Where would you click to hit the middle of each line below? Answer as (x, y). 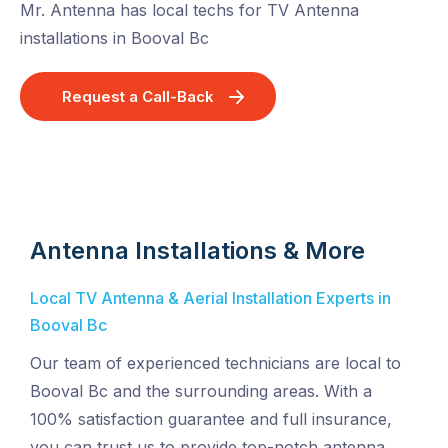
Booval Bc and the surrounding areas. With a (201, 391)
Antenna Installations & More (197, 251)
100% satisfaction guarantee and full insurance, (211, 419)
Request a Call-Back (138, 97)
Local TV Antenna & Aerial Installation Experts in (210, 298)
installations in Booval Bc (114, 38)
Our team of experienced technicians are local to (215, 363)
